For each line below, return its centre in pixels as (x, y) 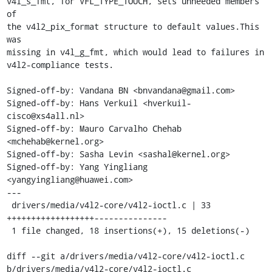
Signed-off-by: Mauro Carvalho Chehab (94, 128)
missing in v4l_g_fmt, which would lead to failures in (135, 52)
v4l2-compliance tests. (60, 64)
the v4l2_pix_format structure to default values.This (133, 26)
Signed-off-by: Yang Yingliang (77, 166)
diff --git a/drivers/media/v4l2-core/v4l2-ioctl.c (125, 256)
